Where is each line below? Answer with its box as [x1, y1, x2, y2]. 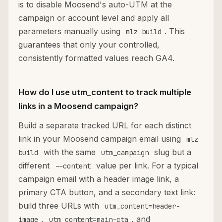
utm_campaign [101, 148, 149, 158]
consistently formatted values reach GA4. [18, 53, 174, 63]
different [18, 161, 52, 171]
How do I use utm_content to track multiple [18, 87, 191, 98]
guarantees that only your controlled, [18, 40, 160, 50]
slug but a [152, 147, 191, 158]
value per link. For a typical [94, 161, 198, 171]
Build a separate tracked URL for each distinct [18, 120, 191, 131]
